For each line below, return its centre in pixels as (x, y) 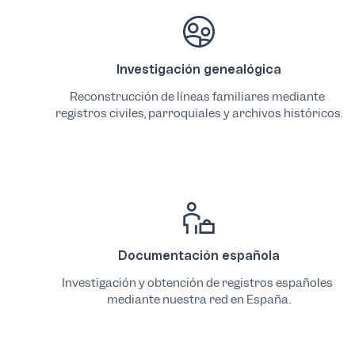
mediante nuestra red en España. (198, 299)
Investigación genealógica (198, 69)
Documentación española (198, 255)
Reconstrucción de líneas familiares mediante (198, 96)
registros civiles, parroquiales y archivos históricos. (198, 113)
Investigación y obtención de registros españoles (198, 282)
